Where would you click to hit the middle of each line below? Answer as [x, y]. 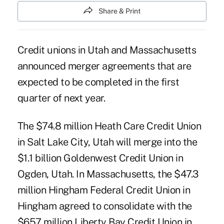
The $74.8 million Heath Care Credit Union [109, 126]
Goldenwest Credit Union [118, 158]
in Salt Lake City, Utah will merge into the [107, 142]
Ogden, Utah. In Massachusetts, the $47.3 [108, 174]
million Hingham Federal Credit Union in [104, 190]
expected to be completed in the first [98, 82]
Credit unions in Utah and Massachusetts [107, 50]
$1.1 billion [40, 158]
